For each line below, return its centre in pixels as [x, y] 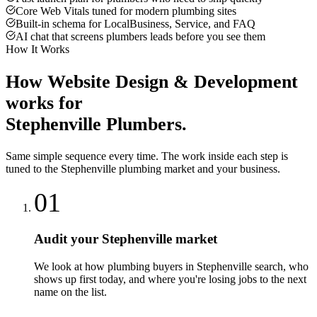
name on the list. [70, 292]
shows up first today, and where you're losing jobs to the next [170, 279]
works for [44, 103]
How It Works [38, 50]
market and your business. [221, 169]
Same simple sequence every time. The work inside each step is [147, 156]
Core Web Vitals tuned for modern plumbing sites [126, 11]
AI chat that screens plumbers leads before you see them [140, 37]
